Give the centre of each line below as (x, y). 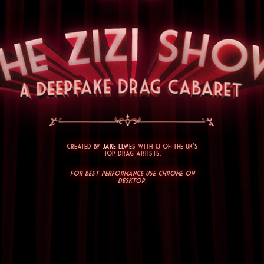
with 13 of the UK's (168, 146)
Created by (84, 146)
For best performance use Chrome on (132, 173)
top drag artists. (132, 153)
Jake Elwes (119, 146)
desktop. (132, 180)
